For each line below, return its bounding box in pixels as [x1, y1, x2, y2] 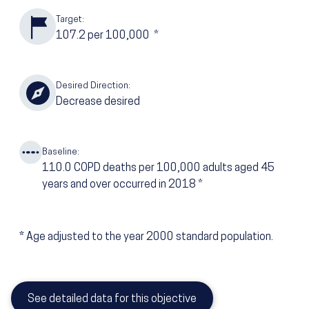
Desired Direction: [56, 81, 130, 91]
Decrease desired [56, 97, 140, 108]
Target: [56, 15, 84, 25]
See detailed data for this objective [28, 294, 197, 306]
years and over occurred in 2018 [42, 179, 197, 191]
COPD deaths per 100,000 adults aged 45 [74, 163, 275, 175]
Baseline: [42, 148, 80, 157]
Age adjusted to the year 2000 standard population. [26, 232, 273, 243]
